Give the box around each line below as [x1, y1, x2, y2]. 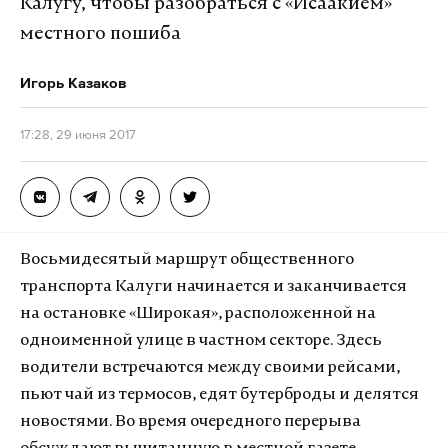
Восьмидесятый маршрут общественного [20, 252, 354, 268]
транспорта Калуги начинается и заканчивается [20, 279, 407, 295]
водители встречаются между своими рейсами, [20, 360, 400, 376]
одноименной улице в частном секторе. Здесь [20, 333, 382, 349]
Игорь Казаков [20, 74, 126, 91]
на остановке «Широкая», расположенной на [20, 306, 376, 322]
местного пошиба [20, 25, 181, 44]
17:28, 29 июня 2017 [20, 127, 136, 142]
